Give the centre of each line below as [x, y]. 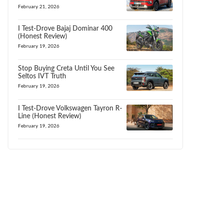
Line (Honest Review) [50, 116]
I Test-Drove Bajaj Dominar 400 [65, 29]
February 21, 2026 [39, 7]
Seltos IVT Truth [42, 76]
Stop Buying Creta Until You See [66, 68]
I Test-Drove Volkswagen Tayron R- [70, 108]
